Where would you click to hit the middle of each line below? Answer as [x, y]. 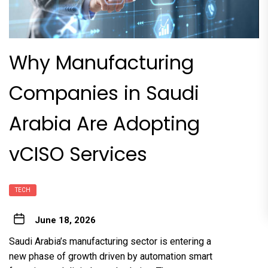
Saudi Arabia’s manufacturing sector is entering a [110, 241]
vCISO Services [78, 154]
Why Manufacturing [101, 62]
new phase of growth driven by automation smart [111, 256]
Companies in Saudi [104, 93]
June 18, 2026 [65, 220]
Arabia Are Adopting [104, 123]
